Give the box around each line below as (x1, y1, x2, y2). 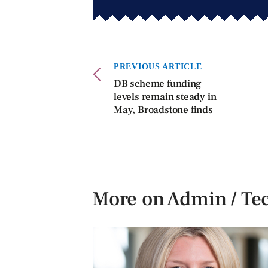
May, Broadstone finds (114, 103, 213, 117)
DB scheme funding (114, 77, 202, 91)
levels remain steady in (114, 90, 217, 104)
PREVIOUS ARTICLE (114, 62, 202, 72)
